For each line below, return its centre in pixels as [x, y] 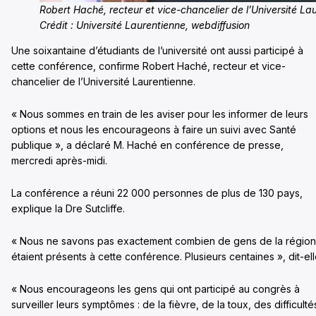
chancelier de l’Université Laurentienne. [103, 81]
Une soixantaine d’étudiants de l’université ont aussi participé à [157, 50]
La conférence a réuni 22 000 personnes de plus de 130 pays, [157, 193]
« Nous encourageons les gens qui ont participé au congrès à [156, 288]
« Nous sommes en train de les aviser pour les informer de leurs [160, 114]
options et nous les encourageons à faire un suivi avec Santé [154, 129]
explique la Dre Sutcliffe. [68, 208]
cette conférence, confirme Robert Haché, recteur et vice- [148, 66]
